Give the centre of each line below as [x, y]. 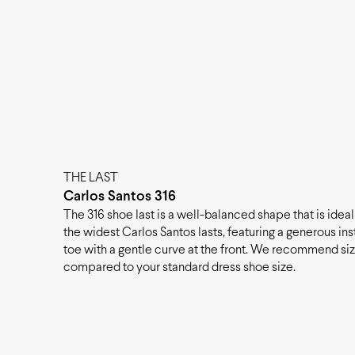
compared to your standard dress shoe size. [179, 267]
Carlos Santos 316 [120, 197]
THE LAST [91, 177]
